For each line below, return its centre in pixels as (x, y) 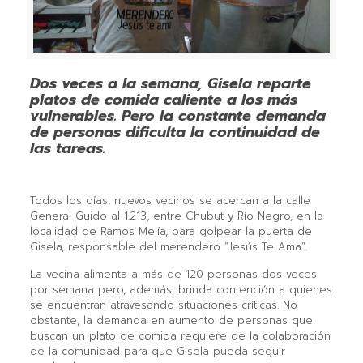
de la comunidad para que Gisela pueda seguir (157, 352)
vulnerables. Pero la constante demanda (177, 116)
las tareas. (67, 149)
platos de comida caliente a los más (163, 100)
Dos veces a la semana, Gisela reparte (170, 84)
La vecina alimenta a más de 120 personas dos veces (173, 275)
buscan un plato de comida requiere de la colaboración (180, 336)
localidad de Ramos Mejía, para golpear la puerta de (171, 232)
